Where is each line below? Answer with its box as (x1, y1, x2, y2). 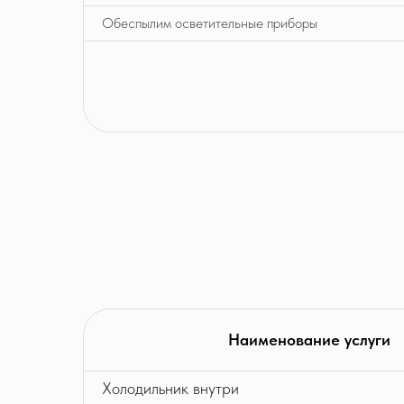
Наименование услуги (228, 329, 390, 349)
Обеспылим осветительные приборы (102, 14, 317, 32)
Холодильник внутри (102, 378, 239, 398)
